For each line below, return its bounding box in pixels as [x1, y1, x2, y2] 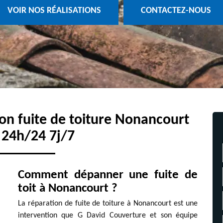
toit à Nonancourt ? [17, 182, 117, 195]
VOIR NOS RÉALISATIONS [7, 6, 101, 16]
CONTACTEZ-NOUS [140, 6, 211, 16]
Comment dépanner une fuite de [17, 168, 198, 181]
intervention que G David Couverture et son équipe [17, 211, 198, 220]
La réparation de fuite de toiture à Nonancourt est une [17, 199, 198, 208]
